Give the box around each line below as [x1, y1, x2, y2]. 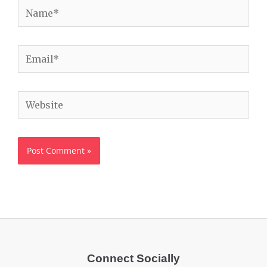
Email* [17, 47, 44, 59]
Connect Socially [87, 252, 180, 265]
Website [17, 93, 49, 105]
